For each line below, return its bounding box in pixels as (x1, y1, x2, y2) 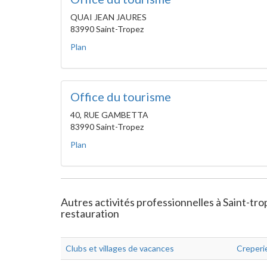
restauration (61, 207, 119, 220)
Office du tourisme (70, 89, 171, 104)
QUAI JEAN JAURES (70, 12, 147, 22)
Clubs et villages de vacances (66, 243, 174, 253)
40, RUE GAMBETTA (70, 110, 148, 120)
